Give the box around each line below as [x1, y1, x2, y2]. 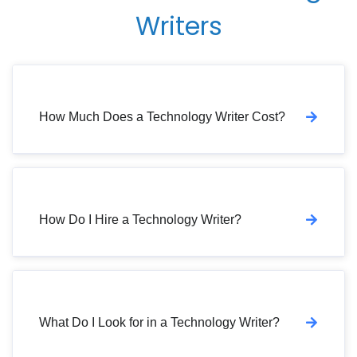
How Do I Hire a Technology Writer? [39, 212, 241, 226]
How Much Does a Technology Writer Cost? [39, 109, 285, 124]
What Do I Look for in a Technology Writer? [39, 315, 280, 329]
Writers [135, 7, 222, 44]
